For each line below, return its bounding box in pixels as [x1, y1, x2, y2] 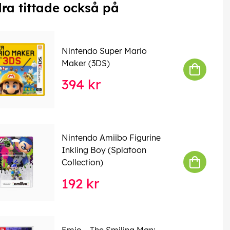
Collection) [61, 157, 103, 167]
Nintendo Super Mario [61, 46, 147, 56]
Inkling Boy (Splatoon [61, 144, 146, 155]
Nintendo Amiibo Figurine [61, 132, 161, 143]
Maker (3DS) [61, 58, 110, 69]
